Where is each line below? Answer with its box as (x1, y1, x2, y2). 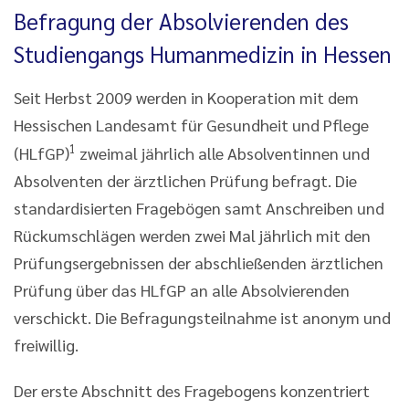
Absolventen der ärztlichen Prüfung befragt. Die (14, 170, 357, 192)
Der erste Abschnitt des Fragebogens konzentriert (14, 380, 370, 402)
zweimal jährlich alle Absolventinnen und (76, 142, 370, 164)
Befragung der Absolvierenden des (14, 6, 349, 37)
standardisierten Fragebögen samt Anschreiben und (14, 197, 384, 219)
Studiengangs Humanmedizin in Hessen (14, 39, 392, 69)
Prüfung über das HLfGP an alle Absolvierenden (14, 279, 350, 301)
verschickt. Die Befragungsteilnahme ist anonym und (14, 307, 391, 329)
